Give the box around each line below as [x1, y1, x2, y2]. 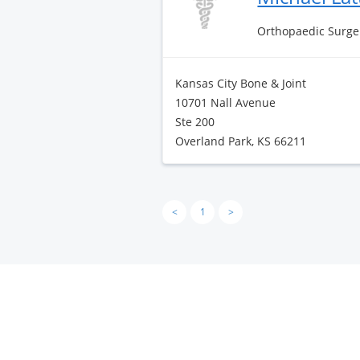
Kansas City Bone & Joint [175, 76, 306, 91]
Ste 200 [175, 114, 215, 129]
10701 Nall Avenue [175, 95, 276, 110]
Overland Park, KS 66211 [175, 133, 306, 149]
